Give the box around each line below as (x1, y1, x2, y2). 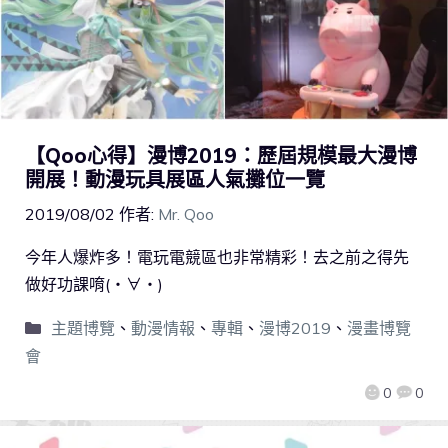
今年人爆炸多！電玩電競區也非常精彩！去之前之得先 (25, 247, 409, 268)
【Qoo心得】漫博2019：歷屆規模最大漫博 (25, 143, 417, 169)
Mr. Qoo (158, 204, 214, 225)
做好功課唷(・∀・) (25, 274, 163, 295)
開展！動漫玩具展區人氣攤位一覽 (25, 167, 325, 193)
